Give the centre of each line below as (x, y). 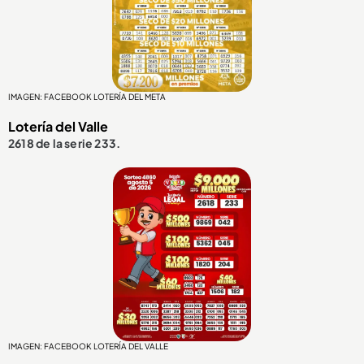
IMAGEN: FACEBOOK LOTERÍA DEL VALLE (88, 347)
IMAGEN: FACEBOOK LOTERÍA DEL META (87, 97)
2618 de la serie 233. (65, 143)
